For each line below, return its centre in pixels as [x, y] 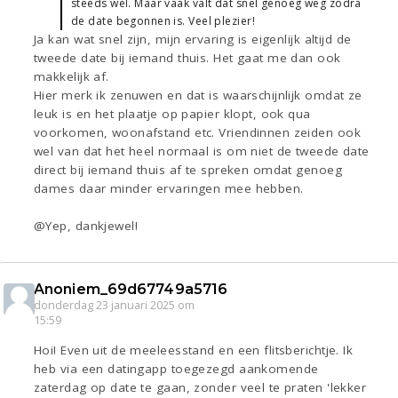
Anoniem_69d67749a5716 [131, 290]
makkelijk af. [72, 77]
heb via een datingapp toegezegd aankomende [176, 369]
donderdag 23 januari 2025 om [114, 306]
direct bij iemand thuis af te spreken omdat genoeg [188, 170]
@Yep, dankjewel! [86, 226]
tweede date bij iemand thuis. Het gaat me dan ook [187, 58]
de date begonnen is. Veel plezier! [163, 21]
